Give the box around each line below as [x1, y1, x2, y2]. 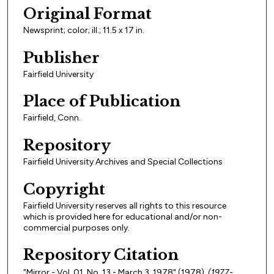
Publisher [23, 48, 100, 67]
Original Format [23, 4, 152, 23]
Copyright [23, 180, 105, 198]
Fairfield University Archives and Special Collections [23, 156, 223, 167]
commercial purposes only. [23, 222, 130, 233]
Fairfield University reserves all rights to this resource [23, 200, 226, 211]
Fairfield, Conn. [23, 113, 81, 124]
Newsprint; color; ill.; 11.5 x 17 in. [23, 24, 144, 35]
